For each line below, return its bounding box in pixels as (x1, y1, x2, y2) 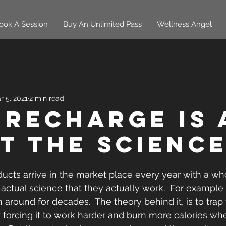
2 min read (29, 94, 64, 102)
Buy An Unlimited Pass (63, 20, 142, 29)
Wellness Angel (157, 20, 212, 29)
